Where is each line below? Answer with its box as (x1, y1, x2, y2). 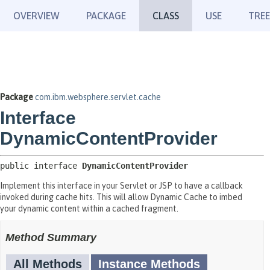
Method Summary (5, 231, 96, 243)
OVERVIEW (13, 10, 60, 21)
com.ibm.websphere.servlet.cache (35, 92, 161, 102)
